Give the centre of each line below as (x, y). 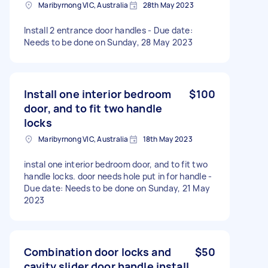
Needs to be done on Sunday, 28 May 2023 (108, 42)
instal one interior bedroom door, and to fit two (116, 164)
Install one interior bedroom (98, 94)
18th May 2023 (167, 139)
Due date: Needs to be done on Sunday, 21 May (117, 188)
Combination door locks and (98, 252)
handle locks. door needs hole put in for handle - (118, 176)
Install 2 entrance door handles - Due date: (108, 30)
